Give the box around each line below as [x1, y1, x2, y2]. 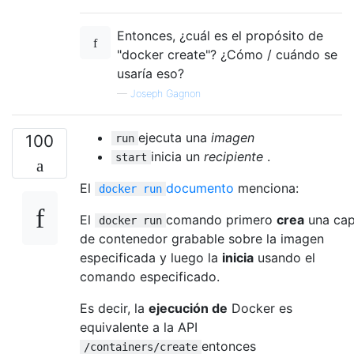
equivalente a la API [80, 318, 198, 335]
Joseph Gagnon [130, 87, 201, 100]
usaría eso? [117, 65, 184, 81]
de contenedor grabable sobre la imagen [80, 230, 324, 247]
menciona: [234, 179, 299, 196]
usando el [254, 249, 315, 265]
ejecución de [149, 299, 228, 316]
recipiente [204, 148, 263, 164]
